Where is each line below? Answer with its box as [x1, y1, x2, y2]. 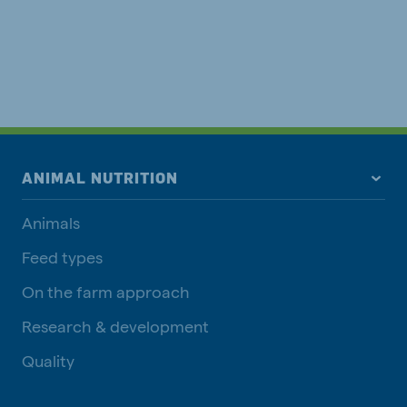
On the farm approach [22, 282, 190, 302]
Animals [22, 213, 80, 233]
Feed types [22, 247, 103, 267]
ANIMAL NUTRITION [22, 169, 178, 188]
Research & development [22, 316, 209, 336]
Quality [22, 351, 74, 371]
